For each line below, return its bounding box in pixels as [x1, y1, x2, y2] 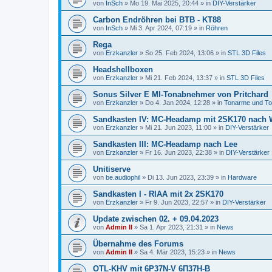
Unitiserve [93, 165, 131, 174]
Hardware [228, 174, 257, 181]
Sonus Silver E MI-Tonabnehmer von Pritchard [93, 90, 268, 99]
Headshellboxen [93, 65, 153, 74]
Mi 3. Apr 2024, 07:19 [130, 24, 192, 32]
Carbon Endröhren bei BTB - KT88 [93, 15, 221, 24]
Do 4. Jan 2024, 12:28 [145, 99, 210, 106]
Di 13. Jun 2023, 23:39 [148, 174, 214, 181]
